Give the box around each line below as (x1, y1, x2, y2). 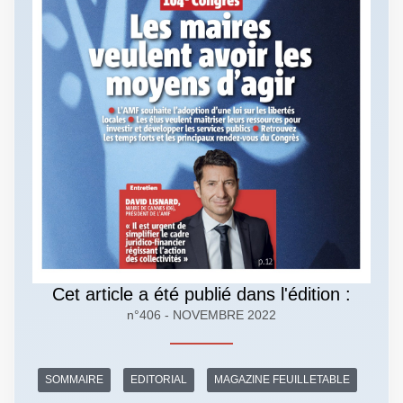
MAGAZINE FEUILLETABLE (213, 373, 350, 387)
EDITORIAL (130, 373, 187, 387)
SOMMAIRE (44, 373, 103, 387)
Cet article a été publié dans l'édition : (52, 283, 351, 304)
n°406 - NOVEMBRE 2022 (127, 307, 276, 322)
